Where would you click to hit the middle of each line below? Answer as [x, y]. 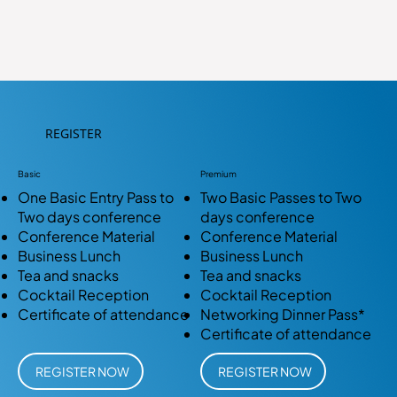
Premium [219, 174]
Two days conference [90, 217]
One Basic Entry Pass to [96, 198]
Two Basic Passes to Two [281, 198]
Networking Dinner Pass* [283, 315]
